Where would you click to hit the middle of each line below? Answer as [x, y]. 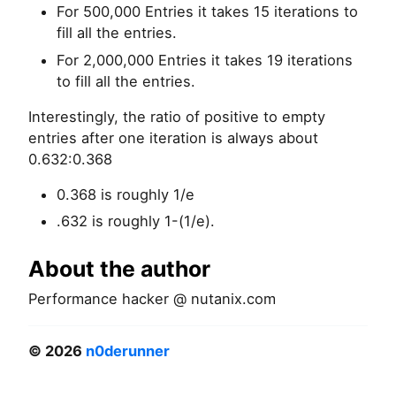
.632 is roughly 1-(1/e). [136, 221]
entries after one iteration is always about [173, 137]
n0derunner [128, 350]
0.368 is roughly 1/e [126, 194]
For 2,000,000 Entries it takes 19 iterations [205, 60]
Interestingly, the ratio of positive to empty [177, 116]
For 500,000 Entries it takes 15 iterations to [207, 12]
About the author [119, 268]
